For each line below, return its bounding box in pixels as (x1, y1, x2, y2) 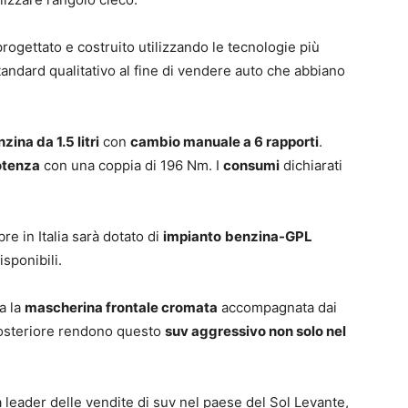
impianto (163, 227, 221, 245)
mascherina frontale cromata (25, 298, 218, 316)
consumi (223, 156, 280, 174)
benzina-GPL (225, 227, 312, 245)
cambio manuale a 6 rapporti (130, 132, 319, 150)
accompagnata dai (218, 298, 337, 316)
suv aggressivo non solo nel (165, 321, 346, 340)
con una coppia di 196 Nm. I (40, 156, 223, 174)
